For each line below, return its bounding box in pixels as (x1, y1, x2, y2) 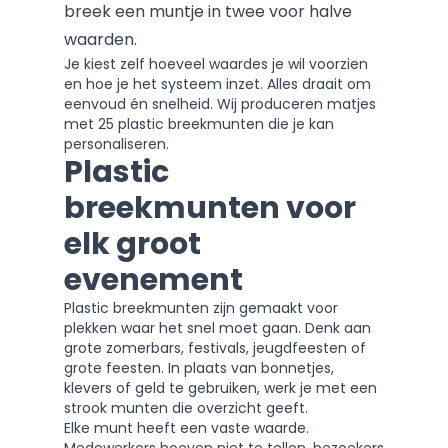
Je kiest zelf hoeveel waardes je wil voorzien (64, 54, 368, 74)
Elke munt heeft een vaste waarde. (64, 418, 309, 438)
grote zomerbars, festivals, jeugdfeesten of (64, 338, 366, 358)
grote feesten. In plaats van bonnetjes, (64, 358, 334, 378)
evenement (64, 259, 243, 301)
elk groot (64, 223, 201, 265)
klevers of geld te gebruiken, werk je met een (64, 378, 377, 398)
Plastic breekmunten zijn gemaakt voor (64, 298, 338, 318)
